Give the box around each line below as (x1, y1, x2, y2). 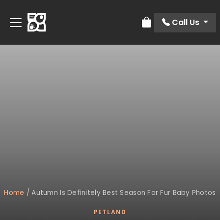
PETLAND (93, 208, 127, 217)
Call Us (172, 16, 200, 28)
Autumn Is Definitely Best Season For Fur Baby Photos (31, 188, 216, 198)
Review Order (141, 22, 193, 33)
